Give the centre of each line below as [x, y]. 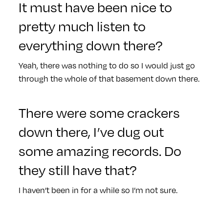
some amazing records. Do [100, 150]
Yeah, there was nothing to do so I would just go [107, 65]
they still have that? [77, 169]
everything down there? [90, 44]
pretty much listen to [82, 25]
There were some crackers [99, 112]
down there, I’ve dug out [91, 131]
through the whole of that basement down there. [109, 78]
